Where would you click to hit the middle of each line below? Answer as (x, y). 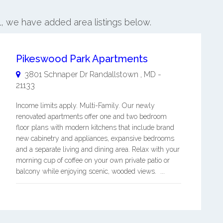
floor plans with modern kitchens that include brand (95, 127)
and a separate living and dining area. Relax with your (98, 149)
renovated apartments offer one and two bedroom (91, 116)
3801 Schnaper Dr (56, 74)
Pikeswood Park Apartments (82, 58)
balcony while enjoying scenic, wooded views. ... (90, 171)
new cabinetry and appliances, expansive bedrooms (95, 138)
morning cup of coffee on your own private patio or (93, 160)
